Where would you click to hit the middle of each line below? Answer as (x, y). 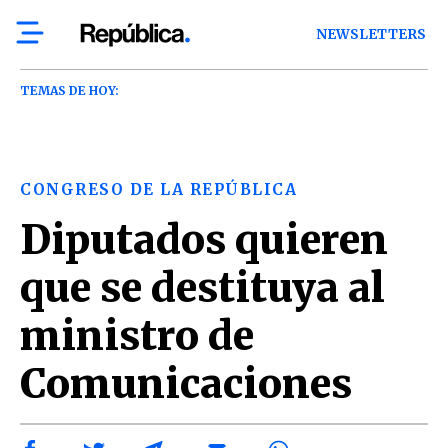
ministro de (137, 336)
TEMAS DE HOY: (69, 90)
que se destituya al (202, 288)
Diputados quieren (204, 240)
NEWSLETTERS (371, 34)
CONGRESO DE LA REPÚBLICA (158, 189)
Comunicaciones (186, 384)
